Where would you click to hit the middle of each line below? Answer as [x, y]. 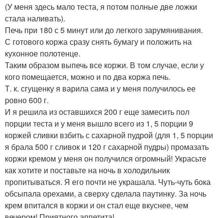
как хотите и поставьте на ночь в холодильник [87, 170]
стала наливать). [35, 18]
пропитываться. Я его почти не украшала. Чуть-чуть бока [108, 182]
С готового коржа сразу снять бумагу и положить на [98, 42]
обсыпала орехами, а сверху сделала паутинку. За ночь [106, 193]
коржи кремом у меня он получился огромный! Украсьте [106, 158]
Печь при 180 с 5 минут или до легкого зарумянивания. [104, 30]
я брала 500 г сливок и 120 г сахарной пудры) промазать [107, 147]
